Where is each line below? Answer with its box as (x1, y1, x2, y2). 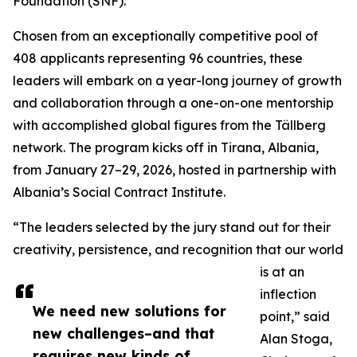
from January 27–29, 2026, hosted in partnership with (13, 162, 336, 178)
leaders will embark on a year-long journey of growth (13, 73, 342, 88)
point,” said (260, 308, 330, 324)
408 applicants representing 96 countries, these (13, 50, 303, 66)
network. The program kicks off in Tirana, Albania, (13, 139, 319, 155)
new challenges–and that (33, 324, 214, 342)
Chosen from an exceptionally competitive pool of (13, 28, 318, 44)
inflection (260, 286, 316, 302)
